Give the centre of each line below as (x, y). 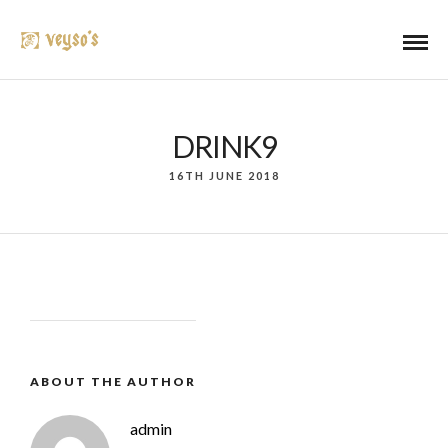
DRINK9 (224, 146)
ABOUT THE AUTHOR (113, 381)
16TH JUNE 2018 (224, 175)
